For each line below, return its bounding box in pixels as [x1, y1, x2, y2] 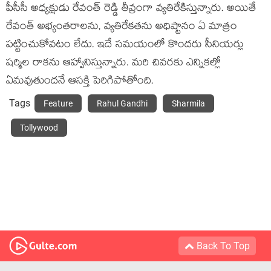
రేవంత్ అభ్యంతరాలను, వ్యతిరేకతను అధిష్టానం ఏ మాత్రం [6, 19, 237, 37]
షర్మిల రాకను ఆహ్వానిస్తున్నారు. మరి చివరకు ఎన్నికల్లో [6, 55, 221, 73]
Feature [44, 99, 73, 109]
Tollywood [20, 123, 58, 133]
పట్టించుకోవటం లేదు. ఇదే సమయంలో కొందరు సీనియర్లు [6, 37, 244, 55]
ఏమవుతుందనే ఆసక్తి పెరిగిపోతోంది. [6, 73, 157, 91]
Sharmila [172, 99, 205, 109]
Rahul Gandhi [97, 99, 148, 109]
